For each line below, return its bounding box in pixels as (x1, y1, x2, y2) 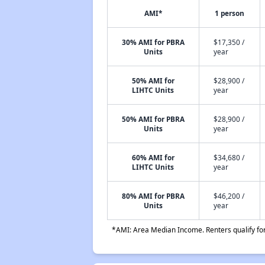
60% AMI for (131, 153, 174, 162)
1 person (214, 8, 244, 18)
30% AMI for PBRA (121, 37, 185, 47)
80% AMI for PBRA (121, 191, 185, 201)
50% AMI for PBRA (121, 114, 185, 124)
